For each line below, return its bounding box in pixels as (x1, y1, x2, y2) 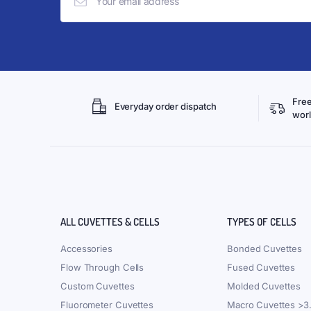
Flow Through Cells (60, 262, 144, 273)
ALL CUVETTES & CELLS (60, 215, 160, 228)
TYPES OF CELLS (227, 215, 296, 228)
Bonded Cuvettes (227, 243, 302, 254)
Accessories (60, 243, 112, 254)
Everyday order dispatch (114, 101, 217, 112)
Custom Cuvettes (60, 280, 135, 292)
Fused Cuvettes (227, 262, 295, 273)
